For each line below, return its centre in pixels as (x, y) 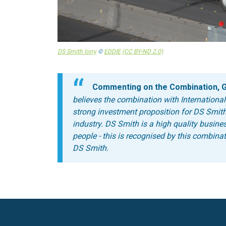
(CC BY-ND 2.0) (143, 52)
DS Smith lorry (77, 52)
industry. (89, 124)
